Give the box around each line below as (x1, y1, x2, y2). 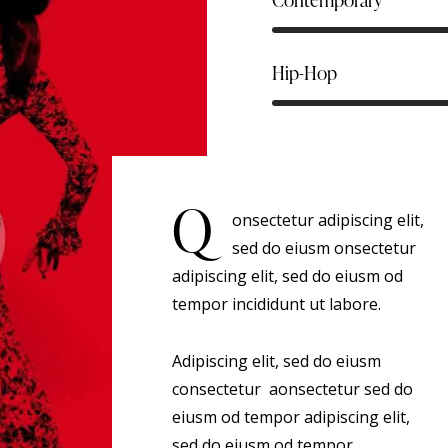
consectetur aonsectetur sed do (172, 377, 413, 400)
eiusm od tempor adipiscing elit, (172, 405, 410, 428)
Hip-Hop (272, 59, 337, 87)
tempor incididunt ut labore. (172, 293, 381, 316)
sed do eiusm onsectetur (232, 237, 416, 260)
